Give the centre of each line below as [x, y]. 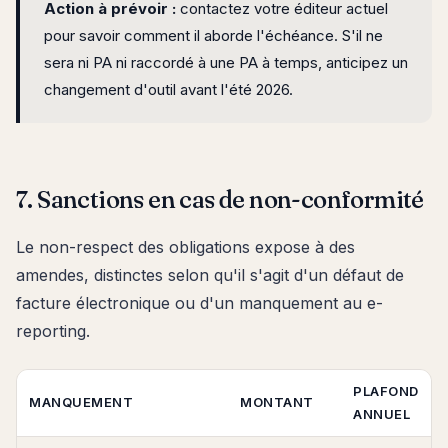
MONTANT [277, 401]
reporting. [53, 330]
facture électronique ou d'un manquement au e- [199, 302]
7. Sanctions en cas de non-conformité [220, 199]
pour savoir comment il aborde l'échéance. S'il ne [213, 35]
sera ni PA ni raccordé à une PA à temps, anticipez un [226, 62]
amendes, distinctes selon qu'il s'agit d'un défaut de [210, 274]
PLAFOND [386, 390]
